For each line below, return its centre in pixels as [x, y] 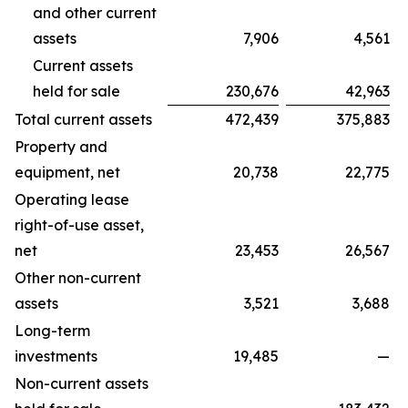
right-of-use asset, [79, 224]
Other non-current [78, 277]
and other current [95, 12]
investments [56, 356]
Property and [61, 146]
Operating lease [72, 199]
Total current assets [83, 119]
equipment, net [67, 172]
